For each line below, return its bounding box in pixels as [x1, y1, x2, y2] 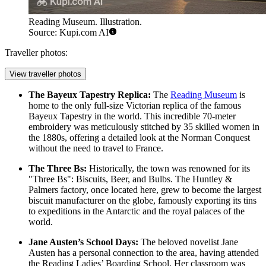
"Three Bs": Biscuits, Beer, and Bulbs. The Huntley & [28, 174, 232, 185]
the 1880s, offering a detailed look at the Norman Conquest [28, 132, 250, 143]
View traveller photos [9, 69, 81, 79]
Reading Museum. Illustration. [28, 17, 142, 27]
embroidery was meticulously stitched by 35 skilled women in [28, 122, 259, 132]
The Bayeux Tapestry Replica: [28, 90, 151, 100]
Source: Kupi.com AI [28, 27, 109, 38]
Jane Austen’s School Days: [28, 237, 138, 248]
